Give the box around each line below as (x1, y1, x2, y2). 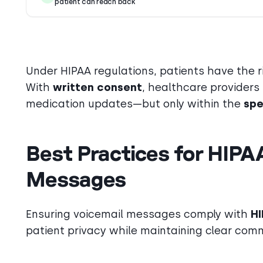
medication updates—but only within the (26, 97, 244, 110)
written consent (53, 81, 142, 93)
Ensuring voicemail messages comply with (26, 208, 251, 220)
